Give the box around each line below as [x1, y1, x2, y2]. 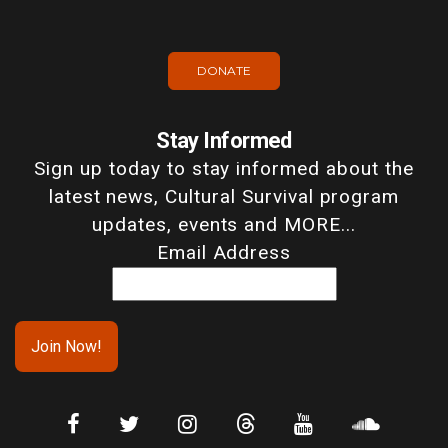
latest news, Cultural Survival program [48, 184, 400, 208]
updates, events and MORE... [92, 212, 356, 236]
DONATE [197, 62, 251, 78]
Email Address [156, 240, 292, 264]
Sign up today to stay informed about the [34, 156, 414, 180]
